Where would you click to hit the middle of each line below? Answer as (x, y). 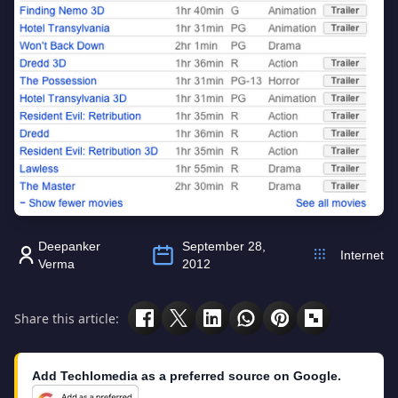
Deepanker (70, 247)
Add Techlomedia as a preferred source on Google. (187, 376)
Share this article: (67, 318)
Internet (362, 255)
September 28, (224, 247)
